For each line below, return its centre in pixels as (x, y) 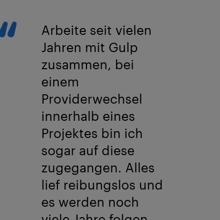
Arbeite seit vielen (97, 29)
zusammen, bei (88, 64)
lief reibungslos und (102, 184)
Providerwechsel (92, 98)
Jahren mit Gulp (90, 47)
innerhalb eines (88, 115)
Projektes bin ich (92, 133)
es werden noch (90, 201)
